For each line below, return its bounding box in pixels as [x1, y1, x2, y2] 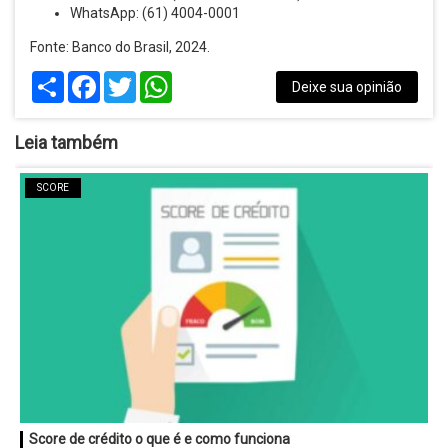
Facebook [100, 71, 161, 88]
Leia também [15, 132, 118, 154]
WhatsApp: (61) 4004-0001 [70, 5, 240, 22]
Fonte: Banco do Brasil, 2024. [30, 39, 210, 56]
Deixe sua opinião [292, 79, 402, 96]
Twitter [136, 71, 182, 88]
